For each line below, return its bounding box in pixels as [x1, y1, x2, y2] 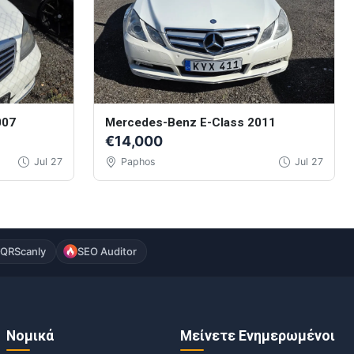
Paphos [120, 155, 156, 168]
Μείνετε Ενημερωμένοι [180, 328, 335, 345]
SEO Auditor [77, 244, 137, 258]
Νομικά [6, 328, 54, 345]
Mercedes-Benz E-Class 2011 [104, 115, 276, 130]
